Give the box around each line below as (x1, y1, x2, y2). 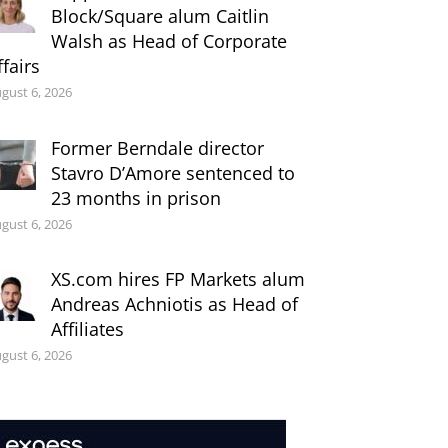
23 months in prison (50, 185, 221, 210)
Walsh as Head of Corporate (50, 28, 287, 53)
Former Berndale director (50, 135, 264, 160)
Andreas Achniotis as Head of (50, 292, 298, 317)
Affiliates (50, 317, 124, 342)
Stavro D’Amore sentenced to (50, 160, 295, 185)
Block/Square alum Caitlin (50, 3, 269, 28)
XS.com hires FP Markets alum (50, 267, 305, 292)
